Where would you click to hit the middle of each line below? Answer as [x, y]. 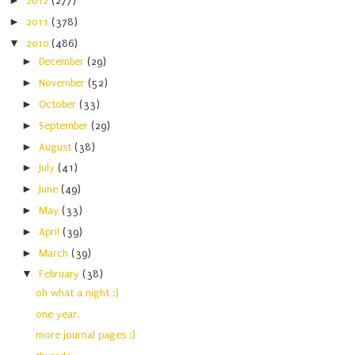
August [57, 147]
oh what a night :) [78, 292]
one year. [58, 314]
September [65, 125]
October [59, 104]
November [64, 83]
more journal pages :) [86, 335]
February [61, 274]
